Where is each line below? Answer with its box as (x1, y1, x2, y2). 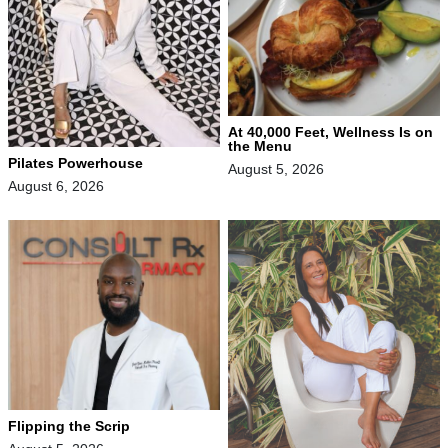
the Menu (228, 138, 292, 155)
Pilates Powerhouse (8, 154, 143, 171)
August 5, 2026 (228, 161, 324, 178)
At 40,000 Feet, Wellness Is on (228, 124, 433, 141)
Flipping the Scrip (8, 417, 130, 434)
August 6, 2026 (8, 177, 104, 194)
